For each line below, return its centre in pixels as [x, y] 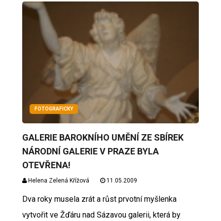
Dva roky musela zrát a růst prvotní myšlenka [99, 199]
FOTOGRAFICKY [54, 109]
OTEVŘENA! [46, 165]
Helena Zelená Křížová [58, 181]
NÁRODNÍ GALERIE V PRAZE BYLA [90, 151]
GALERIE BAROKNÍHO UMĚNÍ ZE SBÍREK [103, 138]
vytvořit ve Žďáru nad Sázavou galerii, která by [101, 215]
